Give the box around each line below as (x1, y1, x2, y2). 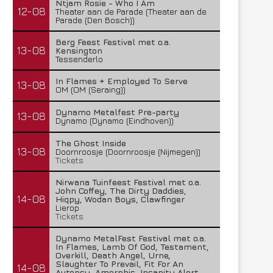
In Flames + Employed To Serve (55, 76, 188, 86)
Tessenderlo (55, 54, 103, 64)
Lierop (55, 202, 79, 213)
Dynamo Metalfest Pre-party (55, 107, 179, 117)
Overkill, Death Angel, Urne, (55, 250, 171, 260)
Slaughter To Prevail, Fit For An (55, 258, 183, 269)
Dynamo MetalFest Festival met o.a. (55, 233, 206, 243)
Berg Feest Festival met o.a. (55, 37, 171, 47)
